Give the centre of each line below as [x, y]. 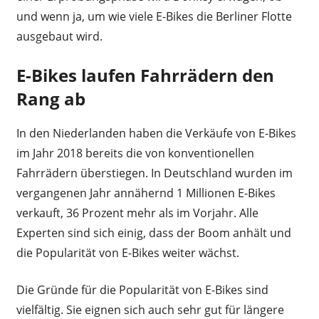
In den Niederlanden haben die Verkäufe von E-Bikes [156, 133]
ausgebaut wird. [59, 36]
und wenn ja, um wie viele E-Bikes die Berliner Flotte [154, 16]
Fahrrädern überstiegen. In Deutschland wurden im [154, 173]
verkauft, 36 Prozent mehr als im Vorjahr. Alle [137, 213]
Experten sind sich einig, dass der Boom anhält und [153, 232]
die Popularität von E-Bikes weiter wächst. [127, 252]
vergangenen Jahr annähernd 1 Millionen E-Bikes [146, 193]
